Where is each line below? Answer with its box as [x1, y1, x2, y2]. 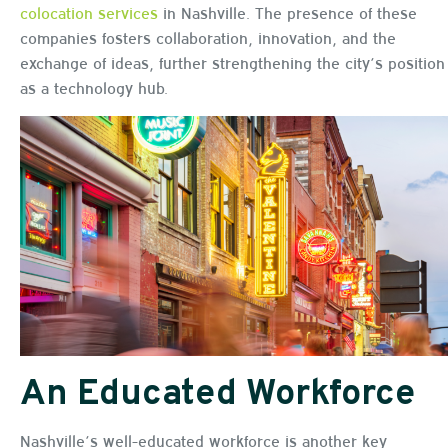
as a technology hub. [20, 76, 168, 97]
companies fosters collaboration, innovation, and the [20, 26, 396, 47]
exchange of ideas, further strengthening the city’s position [20, 51, 445, 72]
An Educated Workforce [20, 372, 415, 419]
